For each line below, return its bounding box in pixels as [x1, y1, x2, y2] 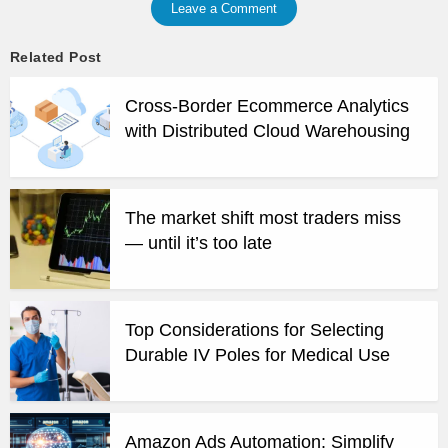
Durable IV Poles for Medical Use [125, 345, 390, 366]
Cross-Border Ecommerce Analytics [125, 96, 409, 117]
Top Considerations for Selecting [125, 320, 384, 341]
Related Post [10, 49, 102, 66]
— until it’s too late [125, 233, 272, 254]
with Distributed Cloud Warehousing [125, 121, 410, 142]
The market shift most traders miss [125, 208, 401, 229]
